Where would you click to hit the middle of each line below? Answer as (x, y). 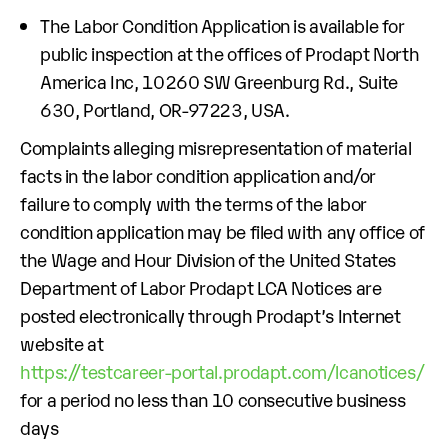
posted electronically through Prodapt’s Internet (210, 315)
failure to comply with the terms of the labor (193, 203)
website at (62, 343)
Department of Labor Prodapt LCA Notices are (201, 287)
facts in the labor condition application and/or (198, 175)
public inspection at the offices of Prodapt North (230, 53)
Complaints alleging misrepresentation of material (216, 147)
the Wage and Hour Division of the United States (208, 259)
